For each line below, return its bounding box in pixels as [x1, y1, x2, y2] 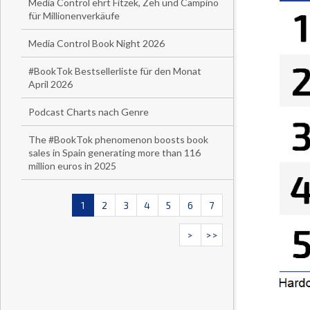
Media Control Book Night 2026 [28, 37, 165, 49]
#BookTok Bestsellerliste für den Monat [28, 65, 201, 77]
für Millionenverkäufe [28, 10, 120, 21]
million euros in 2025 [28, 160, 116, 172]
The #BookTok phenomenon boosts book [28, 134, 208, 145]
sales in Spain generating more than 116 [28, 147, 201, 158]
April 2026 [28, 78, 73, 90]
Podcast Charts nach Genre [28, 106, 149, 118]
